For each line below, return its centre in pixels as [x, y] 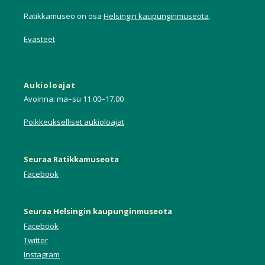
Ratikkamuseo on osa [64, 16]
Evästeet [39, 39]
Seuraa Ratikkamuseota [71, 159]
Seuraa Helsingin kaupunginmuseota [98, 211]
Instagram [42, 255]
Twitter [36, 240]
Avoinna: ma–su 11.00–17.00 [74, 99]
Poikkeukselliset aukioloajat [74, 122]
